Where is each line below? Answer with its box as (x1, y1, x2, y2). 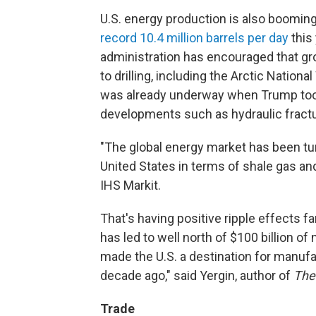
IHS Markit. (100, 178, 161, 193)
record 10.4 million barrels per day (100, 30, 288, 45)
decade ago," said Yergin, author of (100, 268, 293, 283)
